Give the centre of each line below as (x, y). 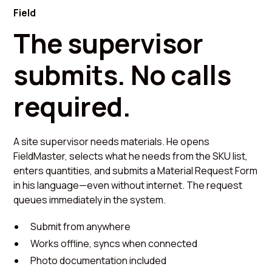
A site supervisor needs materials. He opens (112, 142)
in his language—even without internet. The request (128, 185)
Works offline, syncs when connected (114, 244)
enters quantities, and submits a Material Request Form (136, 171)
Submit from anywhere (81, 227)
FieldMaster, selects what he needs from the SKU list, (131, 156)
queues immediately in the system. (90, 200)
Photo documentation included (99, 261)
